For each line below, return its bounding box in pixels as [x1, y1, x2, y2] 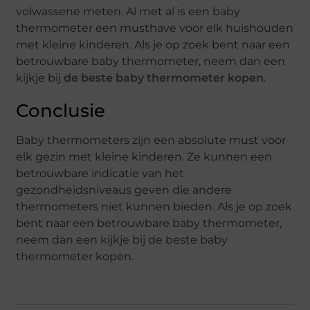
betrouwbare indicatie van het [16, 167, 185, 180]
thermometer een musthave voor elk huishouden [16, 21, 294, 35]
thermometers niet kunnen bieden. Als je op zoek [16, 200, 293, 213]
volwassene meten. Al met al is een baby [16, 5, 241, 18]
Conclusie [16, 100, 106, 122]
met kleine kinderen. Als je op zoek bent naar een [16, 38, 291, 51]
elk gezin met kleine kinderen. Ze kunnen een [16, 150, 273, 163]
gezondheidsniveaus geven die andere [16, 183, 232, 197]
